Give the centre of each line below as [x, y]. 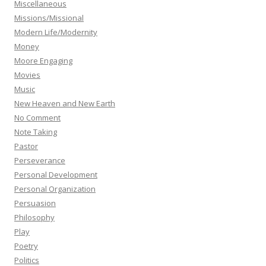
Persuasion [35, 203]
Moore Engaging [43, 61]
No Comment [37, 118]
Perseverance [40, 160]
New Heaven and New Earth [65, 103]
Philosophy [34, 217]
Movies [27, 75]
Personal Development [56, 175]
